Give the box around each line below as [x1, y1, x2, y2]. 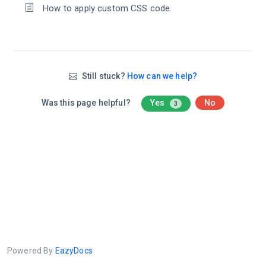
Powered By [7, 246, 55, 255]
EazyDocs [55, 246, 93, 255]
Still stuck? [80, 71, 127, 81]
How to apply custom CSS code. [43, 3, 172, 14]
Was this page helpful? [41, 98, 133, 107]
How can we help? [126, 71, 198, 81]
